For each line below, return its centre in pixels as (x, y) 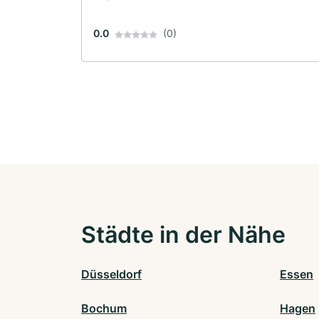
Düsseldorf (111, 274)
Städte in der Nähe (183, 235)
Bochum (104, 309)
